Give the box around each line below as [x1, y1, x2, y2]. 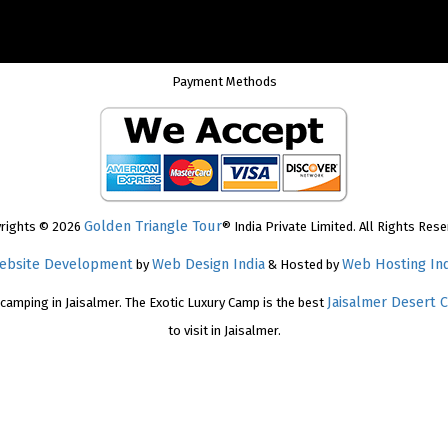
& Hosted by [264, 257, 342, 272]
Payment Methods [171, 74, 277, 89]
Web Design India [151, 255, 265, 273]
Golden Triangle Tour [84, 217, 222, 235]
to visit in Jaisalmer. [167, 323, 281, 338]
